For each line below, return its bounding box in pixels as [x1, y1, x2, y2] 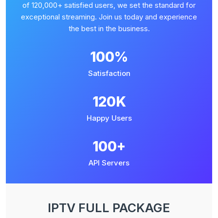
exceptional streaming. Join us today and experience [21, 12, 197, 21]
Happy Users [86, 113, 132, 123]
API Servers [89, 158, 129, 167]
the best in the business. [68, 24, 150, 33]
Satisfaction [88, 69, 130, 78]
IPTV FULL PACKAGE [48, 200, 170, 215]
